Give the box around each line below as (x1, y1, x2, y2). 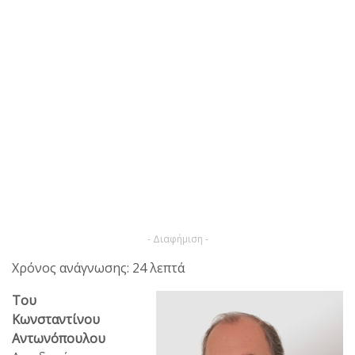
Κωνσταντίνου (12, 310, 100, 328)
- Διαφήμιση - (147, 231, 208, 246)
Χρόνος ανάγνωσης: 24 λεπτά (12, 258, 185, 277)
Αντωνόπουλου (12, 329, 105, 347)
